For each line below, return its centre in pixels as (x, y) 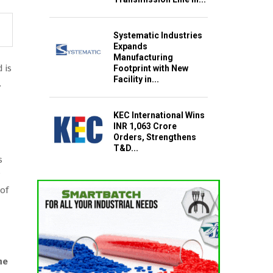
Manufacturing (143, 58)
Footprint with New (151, 69)
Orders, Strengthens (155, 137)
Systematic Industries (158, 36)
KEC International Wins (159, 115)
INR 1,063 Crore (145, 126)
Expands (130, 47)
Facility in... (136, 80)
